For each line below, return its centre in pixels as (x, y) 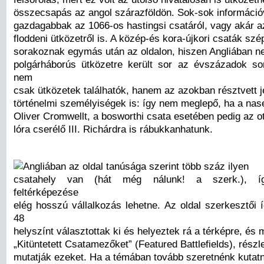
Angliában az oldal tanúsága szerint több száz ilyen (136, 166)
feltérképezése (46, 192)
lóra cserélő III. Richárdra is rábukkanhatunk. (113, 129)
